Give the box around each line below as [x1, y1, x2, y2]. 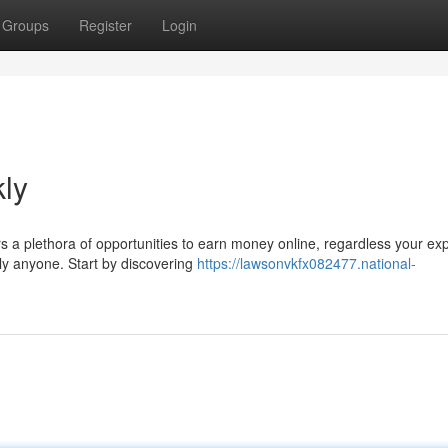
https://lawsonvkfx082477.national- [197, 253, 416, 273]
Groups [2, 15, 49, 35]
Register [79, 15, 132, 35]
